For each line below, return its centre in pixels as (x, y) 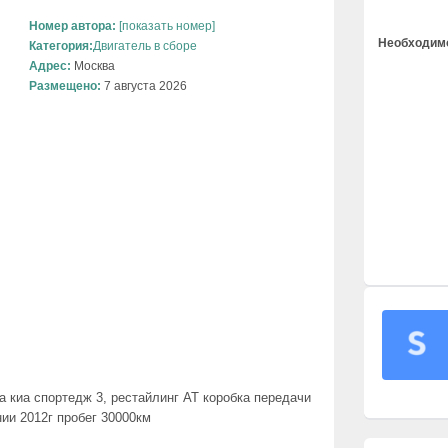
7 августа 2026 (144, 86)
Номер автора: (72, 26)
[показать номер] (165, 26)
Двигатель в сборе (145, 46)
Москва (93, 66)
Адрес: (50, 66)
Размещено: (65, 86)
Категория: (61, 46)
